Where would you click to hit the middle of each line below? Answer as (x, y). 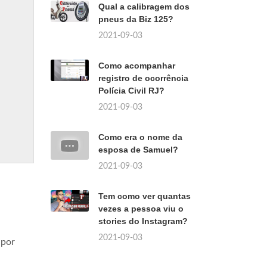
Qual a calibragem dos (144, 7)
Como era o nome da (140, 137)
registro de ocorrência (143, 78)
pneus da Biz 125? (136, 19)
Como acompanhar (137, 66)
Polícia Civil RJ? (131, 91)
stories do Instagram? (143, 221)
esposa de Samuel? (138, 150)
